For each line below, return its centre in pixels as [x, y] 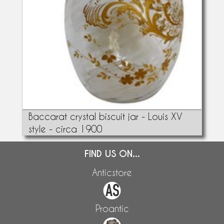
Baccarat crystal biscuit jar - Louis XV [105, 116]
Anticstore [112, 172]
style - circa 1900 [65, 128]
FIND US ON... [112, 153]
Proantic [112, 208]
